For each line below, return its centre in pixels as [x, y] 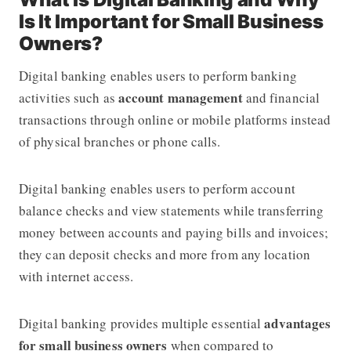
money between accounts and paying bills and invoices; [174, 232]
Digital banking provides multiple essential [141, 323]
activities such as [68, 97]
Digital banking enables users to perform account [157, 188]
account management [180, 97]
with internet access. [76, 276]
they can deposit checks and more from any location [164, 254]
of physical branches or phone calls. [122, 141]
